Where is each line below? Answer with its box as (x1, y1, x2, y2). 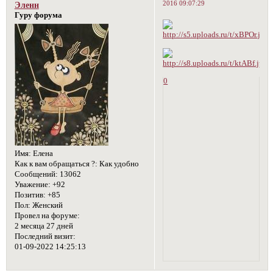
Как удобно (97, 159, 139, 168)
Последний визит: (14, 232, 76, 241)
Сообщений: (14, 169, 58, 179)
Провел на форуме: (14, 211, 80, 220)
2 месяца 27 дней (14, 221, 73, 230)
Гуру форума (14, 10, 62, 19)
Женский (30, 200, 63, 210)
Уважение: (14, 180, 51, 189)
